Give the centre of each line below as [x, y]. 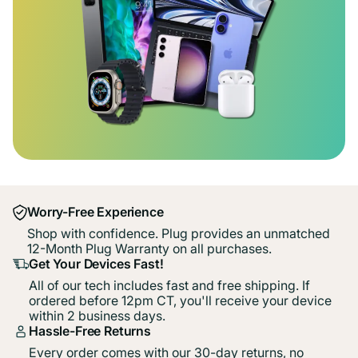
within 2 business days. [97, 315]
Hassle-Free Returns [90, 330]
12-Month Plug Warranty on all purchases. [149, 248]
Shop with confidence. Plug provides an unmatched [179, 233]
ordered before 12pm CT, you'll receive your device [180, 300]
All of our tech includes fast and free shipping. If [169, 285]
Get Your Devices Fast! [96, 263]
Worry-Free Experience [95, 211]
